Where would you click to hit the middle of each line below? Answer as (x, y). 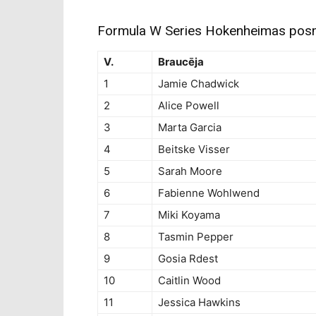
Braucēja (181, 62)
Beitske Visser (194, 150)
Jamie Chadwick (199, 84)
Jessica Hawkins (199, 303)
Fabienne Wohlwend (209, 193)
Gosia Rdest (188, 259)
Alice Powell (189, 106)
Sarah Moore (190, 171)
